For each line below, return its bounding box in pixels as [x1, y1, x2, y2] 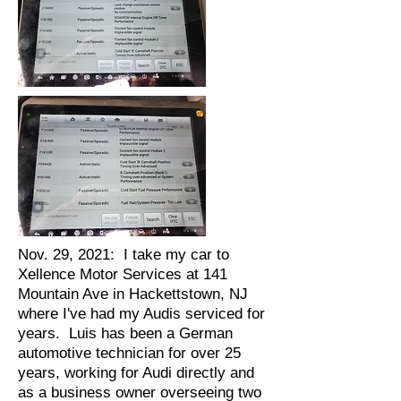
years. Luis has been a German [18, 325, 233, 342]
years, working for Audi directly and [18, 364, 254, 381]
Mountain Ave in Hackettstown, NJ [18, 286, 248, 303]
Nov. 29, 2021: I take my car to [18, 246, 229, 263]
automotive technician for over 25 [18, 345, 241, 362]
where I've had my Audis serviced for [18, 305, 265, 322]
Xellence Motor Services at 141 [18, 266, 227, 283]
